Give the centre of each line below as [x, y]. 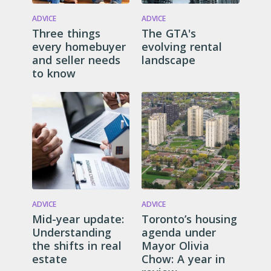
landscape [168, 60]
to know [54, 73]
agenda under [179, 232]
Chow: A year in [183, 259]
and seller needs [76, 60]
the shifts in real [77, 246]
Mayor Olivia [175, 246]
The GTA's [169, 33]
